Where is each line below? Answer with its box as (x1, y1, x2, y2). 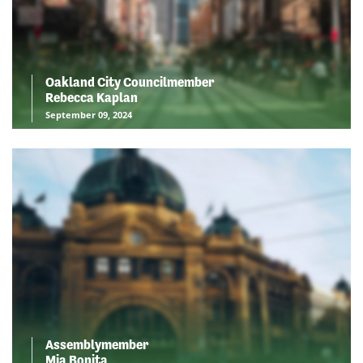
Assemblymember (45, 337, 148, 352)
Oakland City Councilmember (45, 75, 214, 90)
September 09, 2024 (45, 109, 132, 121)
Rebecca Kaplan (45, 90, 138, 105)
